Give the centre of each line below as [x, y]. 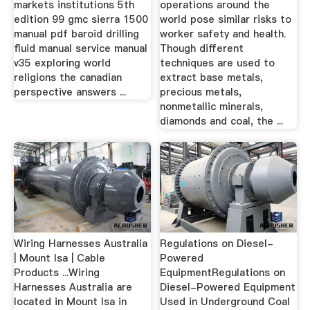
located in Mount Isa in [70, 301]
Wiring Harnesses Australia [80, 243]
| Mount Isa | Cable [59, 258]
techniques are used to [218, 63]
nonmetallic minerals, [212, 106]
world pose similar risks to [226, 19]
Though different [202, 48]
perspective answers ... [70, 92]
